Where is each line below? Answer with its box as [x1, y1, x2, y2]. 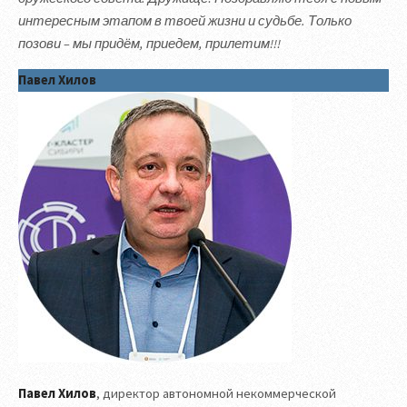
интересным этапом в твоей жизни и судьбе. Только [18, 13, 352, 30]
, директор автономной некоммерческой [96, 385, 336, 402]
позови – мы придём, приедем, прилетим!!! [18, 35, 281, 53]
